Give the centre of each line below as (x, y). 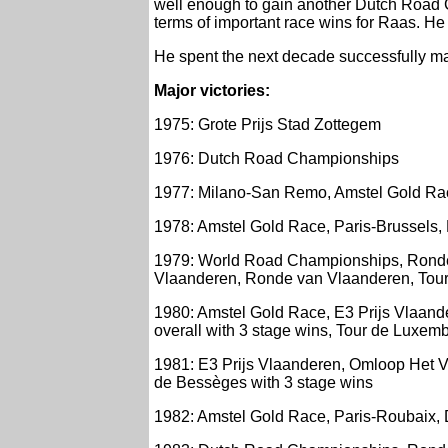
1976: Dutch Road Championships (276, 159)
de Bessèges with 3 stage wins (263, 383)
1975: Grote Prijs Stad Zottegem (267, 125)
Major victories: (212, 91)
